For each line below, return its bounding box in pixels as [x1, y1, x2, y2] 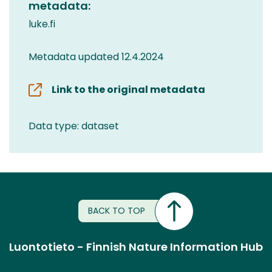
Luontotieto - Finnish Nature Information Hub [9, 239, 263, 254]
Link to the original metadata [52, 82, 205, 97]
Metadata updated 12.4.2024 [29, 49, 164, 64]
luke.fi [29, 16, 55, 31]
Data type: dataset [29, 118, 119, 133]
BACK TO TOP [88, 205, 145, 217]
